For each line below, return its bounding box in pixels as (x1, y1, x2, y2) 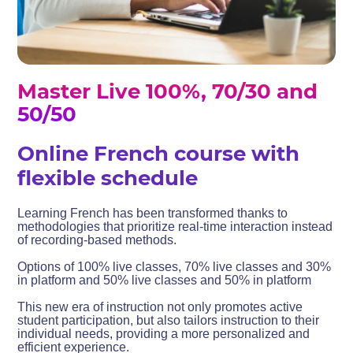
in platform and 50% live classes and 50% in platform (17, 273, 312, 287)
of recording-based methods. (17, 232, 177, 247)
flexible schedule (17, 165, 199, 191)
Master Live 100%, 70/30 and (17, 78, 318, 104)
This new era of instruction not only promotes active (17, 299, 303, 314)
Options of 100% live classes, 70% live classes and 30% (17, 259, 332, 273)
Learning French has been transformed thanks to (17, 206, 288, 220)
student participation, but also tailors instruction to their (17, 313, 320, 327)
